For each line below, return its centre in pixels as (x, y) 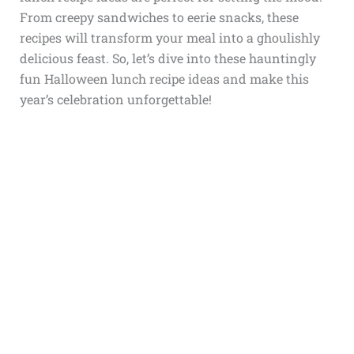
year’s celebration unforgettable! (115, 99)
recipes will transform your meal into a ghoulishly (169, 38)
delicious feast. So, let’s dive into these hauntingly (168, 58)
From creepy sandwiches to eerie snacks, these (159, 17)
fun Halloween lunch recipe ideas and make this (164, 79)
